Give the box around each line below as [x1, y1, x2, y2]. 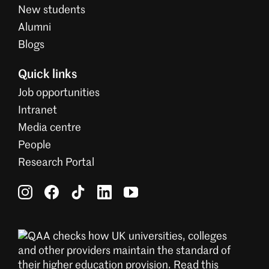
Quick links [18, 69, 77, 81]
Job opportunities [18, 88, 100, 98]
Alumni [18, 22, 51, 33]
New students [18, 5, 85, 16]
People [18, 140, 51, 151]
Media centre [18, 122, 81, 133]
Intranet [18, 105, 57, 116]
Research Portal [18, 157, 94, 168]
